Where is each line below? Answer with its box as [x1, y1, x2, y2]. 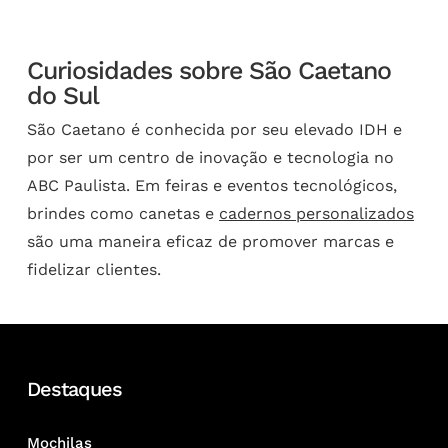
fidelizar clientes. [27, 260, 162, 280]
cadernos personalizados [219, 204, 415, 224]
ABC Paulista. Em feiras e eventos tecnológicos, [27, 176, 398, 196]
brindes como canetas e [27, 204, 220, 224]
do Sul [27, 81, 100, 111]
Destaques [26, 377, 122, 402]
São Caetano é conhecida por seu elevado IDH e [27, 120, 403, 140]
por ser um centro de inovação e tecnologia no [27, 148, 395, 168]
